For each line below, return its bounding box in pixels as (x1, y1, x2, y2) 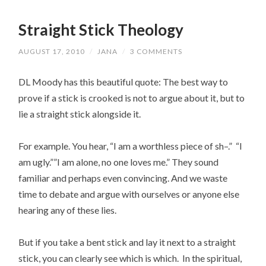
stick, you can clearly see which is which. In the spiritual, (18, 252, 242, 264)
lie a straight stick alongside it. (18, 107, 141, 119)
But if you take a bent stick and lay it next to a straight (18, 236, 236, 248)
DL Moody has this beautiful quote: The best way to (18, 75, 229, 87)
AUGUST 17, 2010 (18, 46, 85, 56)
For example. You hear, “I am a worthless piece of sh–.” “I (18, 140, 243, 151)
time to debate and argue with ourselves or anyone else (18, 188, 240, 199)
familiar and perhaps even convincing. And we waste (18, 172, 228, 183)
